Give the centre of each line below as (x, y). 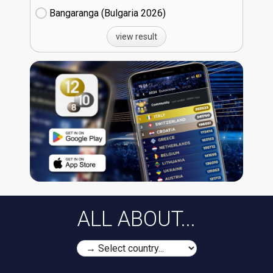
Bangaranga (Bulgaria (95, 13)
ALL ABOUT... (136, 219)
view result (136, 37)
